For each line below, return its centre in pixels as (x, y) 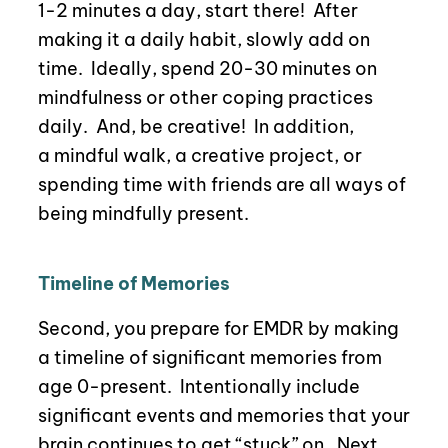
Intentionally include (269, 387)
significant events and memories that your (223, 416)
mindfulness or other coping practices (205, 98)
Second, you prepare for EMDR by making (218, 329)
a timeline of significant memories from (209, 358)
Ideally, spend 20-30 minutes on (233, 69)
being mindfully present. (143, 214)
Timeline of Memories (133, 284)
